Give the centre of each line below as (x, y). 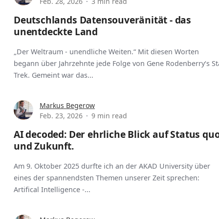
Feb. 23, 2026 (61, 116)
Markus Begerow (67, 106)
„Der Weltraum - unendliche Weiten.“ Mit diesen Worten (106, 52)
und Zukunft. (44, 146)
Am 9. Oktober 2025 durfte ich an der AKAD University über (112, 166)
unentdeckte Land (56, 32)
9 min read (109, 116)
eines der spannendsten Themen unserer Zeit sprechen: (107, 178)
